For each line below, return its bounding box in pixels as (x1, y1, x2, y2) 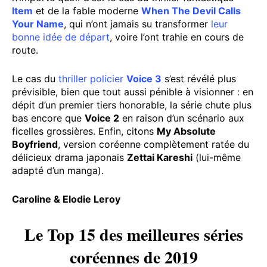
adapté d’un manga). (12, 164, 104, 177)
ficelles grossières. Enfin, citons (12, 125, 157, 138)
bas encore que (12, 112, 85, 125)
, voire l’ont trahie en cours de (110, 31, 244, 44)
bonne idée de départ (12, 31, 110, 44)
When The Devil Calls (141, 5, 241, 17)
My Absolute (157, 125, 216, 138)
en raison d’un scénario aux (119, 112, 244, 125)
